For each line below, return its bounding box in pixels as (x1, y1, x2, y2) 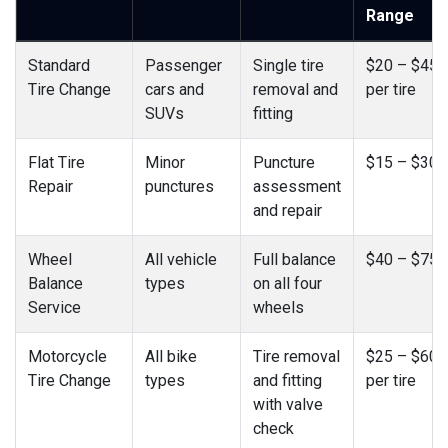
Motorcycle (28, 347, 107, 367)
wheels (253, 298, 304, 318)
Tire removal (253, 347, 340, 367)
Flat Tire (28, 153, 85, 173)
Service (28, 298, 81, 318)
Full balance (253, 250, 336, 270)
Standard (28, 56, 90, 76)
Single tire (253, 56, 324, 76)
